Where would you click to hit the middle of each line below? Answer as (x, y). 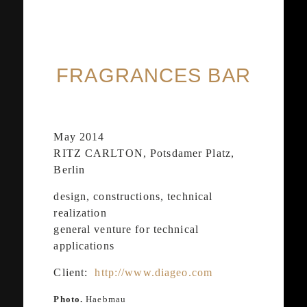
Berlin (70, 169)
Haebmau (105, 299)
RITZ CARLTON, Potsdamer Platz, (144, 153)
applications (84, 245)
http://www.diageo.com (154, 272)
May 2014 (79, 136)
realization (80, 212)
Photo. (69, 299)
